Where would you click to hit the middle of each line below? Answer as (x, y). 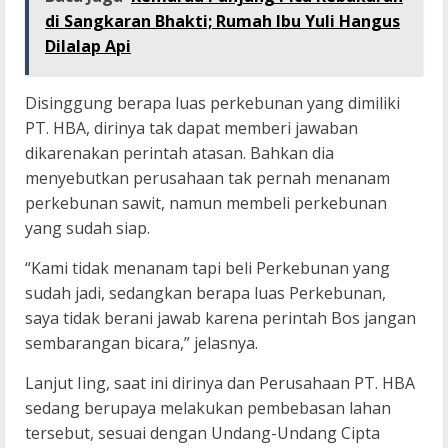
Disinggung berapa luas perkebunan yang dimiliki (212, 103)
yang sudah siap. (87, 228)
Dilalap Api (88, 46)
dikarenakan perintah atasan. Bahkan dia (179, 153)
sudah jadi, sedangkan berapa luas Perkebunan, (205, 293)
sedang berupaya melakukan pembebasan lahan (208, 408)
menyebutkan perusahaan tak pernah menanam (207, 178)
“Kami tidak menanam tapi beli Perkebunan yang (207, 268)
